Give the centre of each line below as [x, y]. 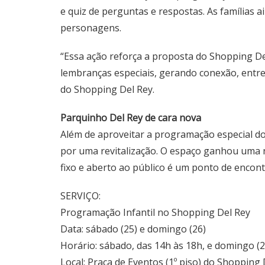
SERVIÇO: [80, 196]
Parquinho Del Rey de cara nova [131, 118]
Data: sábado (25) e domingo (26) [133, 229]
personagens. [91, 28]
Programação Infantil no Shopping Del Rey [155, 212]
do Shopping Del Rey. [107, 89]
